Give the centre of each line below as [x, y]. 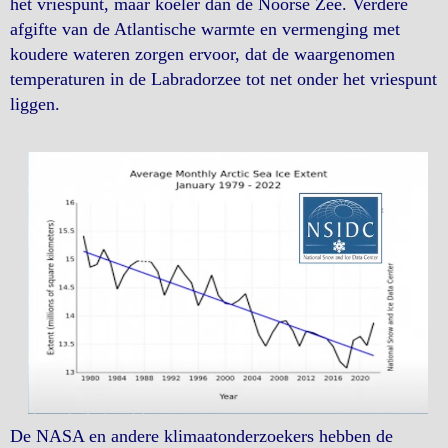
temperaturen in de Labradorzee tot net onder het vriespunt [223, 79]
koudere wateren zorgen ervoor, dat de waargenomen [202, 54]
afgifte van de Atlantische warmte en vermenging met [205, 29]
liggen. [35, 104]
